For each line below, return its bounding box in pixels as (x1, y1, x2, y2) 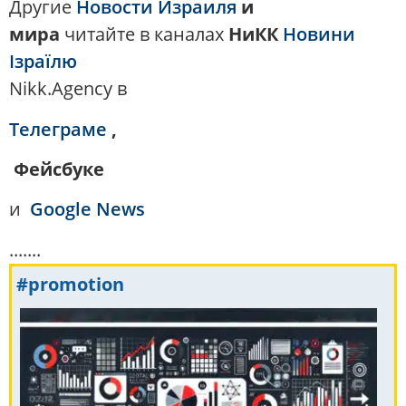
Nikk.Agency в (9, 76, 127, 101)
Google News (30, 197, 145, 222)
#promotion (16, 271, 124, 296)
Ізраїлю (9, 49, 77, 74)
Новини (283, 22, 355, 47)
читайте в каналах (64, 22, 228, 47)
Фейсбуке (9, 157, 104, 181)
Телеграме (9, 116, 107, 141)
